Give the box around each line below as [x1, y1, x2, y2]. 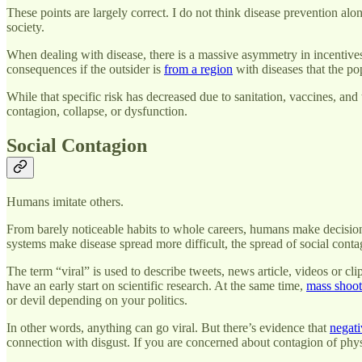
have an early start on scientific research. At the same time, [6, 279, 306, 293]
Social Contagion [6, 135, 147, 157]
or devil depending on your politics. [6, 293, 187, 308]
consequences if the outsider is [6, 62, 164, 77]
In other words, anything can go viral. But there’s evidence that [6, 321, 330, 335]
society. [6, 20, 44, 35]
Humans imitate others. [6, 195, 124, 209]
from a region [164, 62, 233, 77]
